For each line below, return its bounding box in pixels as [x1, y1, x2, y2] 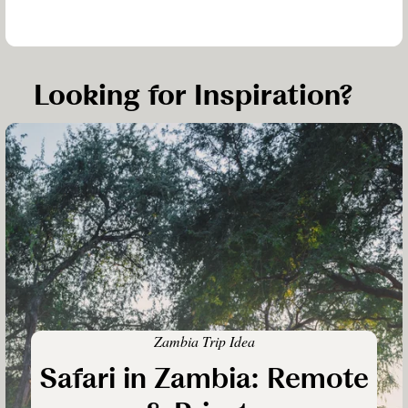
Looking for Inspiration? [34, 77, 354, 113]
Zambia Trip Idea [153, 331, 255, 351]
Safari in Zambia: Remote [39, 362, 369, 397]
